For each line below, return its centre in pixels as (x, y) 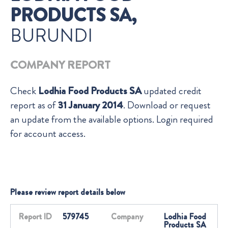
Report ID (35, 217)
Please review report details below (68, 192)
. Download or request (167, 105)
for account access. (48, 134)
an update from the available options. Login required (112, 120)
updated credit (172, 91)
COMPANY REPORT (60, 65)
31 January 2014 (90, 105)
